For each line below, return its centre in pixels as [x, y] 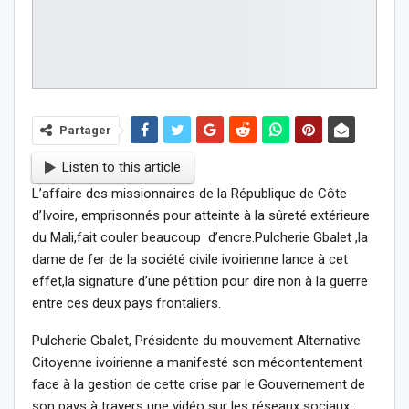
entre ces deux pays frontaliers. [126, 303]
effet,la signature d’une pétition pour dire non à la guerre [200, 281]
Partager [85, 130]
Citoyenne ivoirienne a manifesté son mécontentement [197, 362]
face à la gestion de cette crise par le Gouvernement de [199, 384]
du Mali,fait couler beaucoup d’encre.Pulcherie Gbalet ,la [200, 237]
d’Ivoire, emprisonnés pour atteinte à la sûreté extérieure [201, 215]
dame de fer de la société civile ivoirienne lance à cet [190, 259]
